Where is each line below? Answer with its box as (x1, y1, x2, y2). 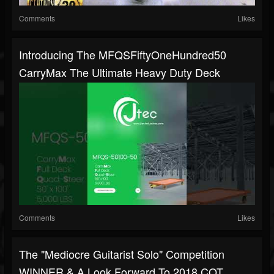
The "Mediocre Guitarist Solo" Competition (19, 246, 224, 262)
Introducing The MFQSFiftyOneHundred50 (19, 46, 226, 63)
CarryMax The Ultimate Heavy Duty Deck (19, 64, 220, 81)
